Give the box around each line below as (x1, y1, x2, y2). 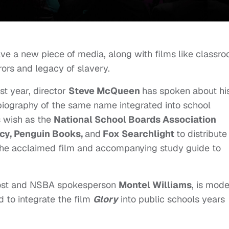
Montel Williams (119, 179, 192, 191)
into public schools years (118, 193, 225, 205)
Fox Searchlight (101, 128, 176, 140)
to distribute (176, 128, 227, 140)
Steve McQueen (68, 85, 142, 97)
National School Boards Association (54, 113, 216, 126)
